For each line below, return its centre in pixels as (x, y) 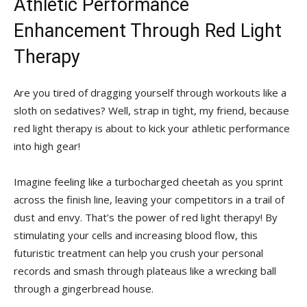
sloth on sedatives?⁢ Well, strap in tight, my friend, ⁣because (151, 110)
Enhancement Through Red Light (148, 31)
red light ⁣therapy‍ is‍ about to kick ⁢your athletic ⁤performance (152, 128)
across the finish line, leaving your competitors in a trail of (149, 199)
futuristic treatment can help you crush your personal (138, 253)
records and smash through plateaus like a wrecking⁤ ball (145, 271)
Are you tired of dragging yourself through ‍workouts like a (150, 93)
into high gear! (47, 146)
